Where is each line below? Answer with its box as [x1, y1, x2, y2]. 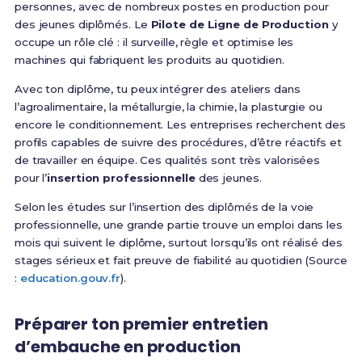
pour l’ [14, 171, 48, 185]
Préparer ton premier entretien [14, 313, 268, 336]
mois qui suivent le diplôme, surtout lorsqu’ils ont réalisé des [14, 236, 343, 250]
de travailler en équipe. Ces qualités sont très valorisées [14, 154, 321, 167]
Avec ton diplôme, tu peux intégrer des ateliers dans [14, 82, 301, 96]
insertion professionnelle [47, 171, 196, 185]
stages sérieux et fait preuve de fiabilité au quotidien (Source [14, 254, 347, 267]
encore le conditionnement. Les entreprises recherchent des [14, 118, 347, 132]
